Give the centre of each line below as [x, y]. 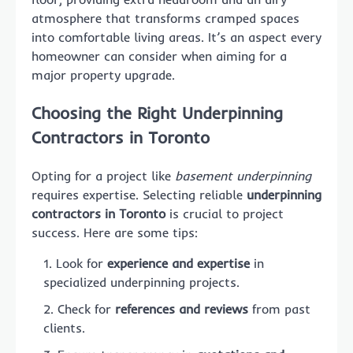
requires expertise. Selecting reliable [139, 194]
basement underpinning [243, 175]
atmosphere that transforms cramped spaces [165, 19]
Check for [86, 308]
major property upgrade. [103, 75]
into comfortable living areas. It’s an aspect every [176, 37]
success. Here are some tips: [115, 232]
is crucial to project [225, 213]
